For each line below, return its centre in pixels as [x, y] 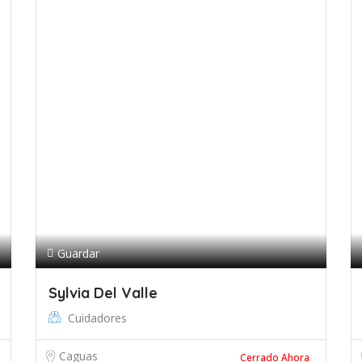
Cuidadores [97, 318]
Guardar [78, 253]
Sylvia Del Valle [103, 293]
